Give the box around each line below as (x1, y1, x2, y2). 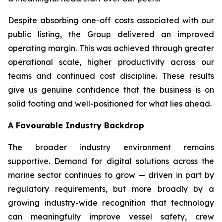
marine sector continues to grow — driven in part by (8, 170, 214, 180)
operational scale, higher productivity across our (8, 57, 214, 67)
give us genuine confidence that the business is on (8, 85, 214, 95)
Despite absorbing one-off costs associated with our (8, 15, 214, 25)
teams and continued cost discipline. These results (8, 71, 214, 81)
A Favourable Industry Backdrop (8, 120, 144, 130)
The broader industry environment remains (8, 142, 214, 152)
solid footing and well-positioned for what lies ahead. (8, 99, 212, 109)
